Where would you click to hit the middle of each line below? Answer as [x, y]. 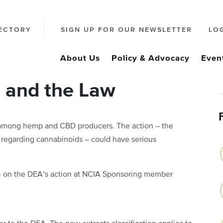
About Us [80, 58]
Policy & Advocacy [151, 58]
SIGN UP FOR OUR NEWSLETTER [126, 30]
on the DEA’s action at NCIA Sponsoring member [87, 175]
